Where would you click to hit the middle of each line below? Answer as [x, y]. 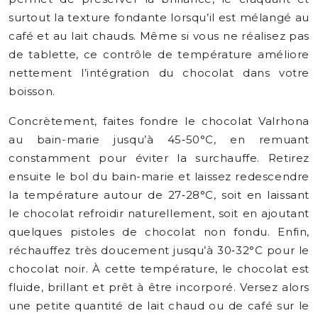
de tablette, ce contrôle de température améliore [159, 54]
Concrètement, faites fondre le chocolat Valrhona [159, 121]
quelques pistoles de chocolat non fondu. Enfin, [159, 232]
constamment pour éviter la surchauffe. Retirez [159, 158]
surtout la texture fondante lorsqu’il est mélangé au [159, 17]
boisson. [32, 91]
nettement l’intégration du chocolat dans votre [159, 73]
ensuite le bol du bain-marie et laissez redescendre [159, 176]
